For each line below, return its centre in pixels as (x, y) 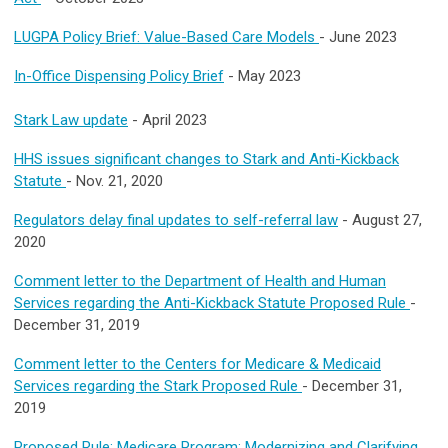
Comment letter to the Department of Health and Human (200, 280)
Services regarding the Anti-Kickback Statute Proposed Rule (212, 302)
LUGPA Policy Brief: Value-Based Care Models (166, 36)
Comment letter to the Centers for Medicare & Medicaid (197, 363)
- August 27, (380, 219)
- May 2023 (262, 75)
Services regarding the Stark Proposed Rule (158, 385)
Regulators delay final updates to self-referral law (176, 219)
